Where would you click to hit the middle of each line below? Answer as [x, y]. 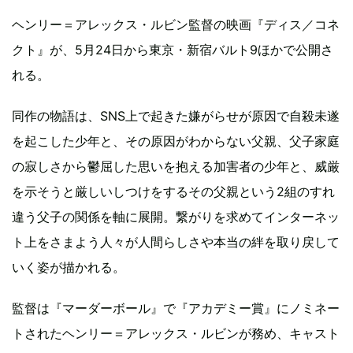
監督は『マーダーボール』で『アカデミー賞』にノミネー [176, 308]
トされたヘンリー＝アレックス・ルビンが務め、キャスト [176, 333]
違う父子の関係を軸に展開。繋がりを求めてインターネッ [176, 217]
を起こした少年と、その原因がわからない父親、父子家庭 [176, 141]
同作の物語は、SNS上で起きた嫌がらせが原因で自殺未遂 [176, 116]
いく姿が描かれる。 [69, 267]
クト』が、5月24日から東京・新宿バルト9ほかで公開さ [173, 50]
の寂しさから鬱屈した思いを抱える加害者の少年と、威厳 [176, 166]
